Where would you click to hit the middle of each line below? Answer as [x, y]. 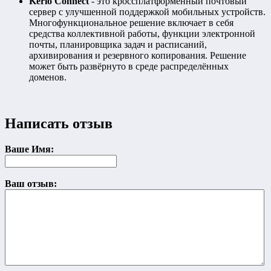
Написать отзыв [59, 123]
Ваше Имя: [29, 149]
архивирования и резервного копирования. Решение [138, 55]
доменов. [48, 77]
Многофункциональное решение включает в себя [131, 22]
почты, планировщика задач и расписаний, [118, 44]
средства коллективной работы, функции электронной [142, 33]
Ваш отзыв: [31, 183]
